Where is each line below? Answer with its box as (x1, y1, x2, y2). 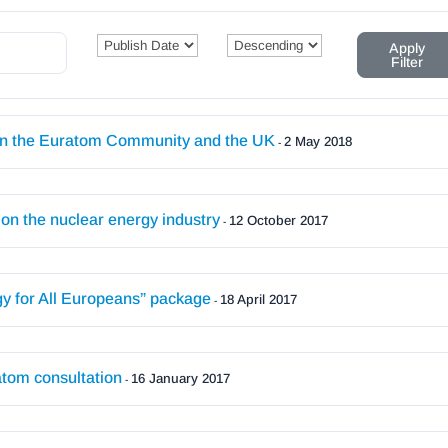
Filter (391, 53, 423, 70)
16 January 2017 (131, 370, 231, 386)
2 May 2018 (284, 133, 353, 149)
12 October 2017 (229, 212, 329, 228)
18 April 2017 (220, 291, 298, 307)
